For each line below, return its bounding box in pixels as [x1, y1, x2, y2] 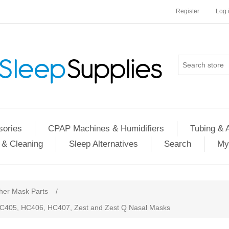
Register [176, 8, 199, 15]
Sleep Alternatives [68, 139, 138, 149]
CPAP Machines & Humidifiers [48, 124, 164, 133]
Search [164, 139, 191, 149]
